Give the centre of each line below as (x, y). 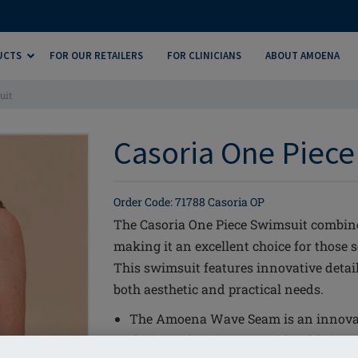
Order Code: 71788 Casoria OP (189, 202)
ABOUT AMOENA (302, 56)
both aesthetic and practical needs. (219, 289)
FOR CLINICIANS (204, 56)
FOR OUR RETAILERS (96, 56)
